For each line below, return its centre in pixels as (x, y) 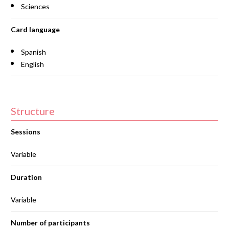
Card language (35, 29)
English (32, 64)
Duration (26, 177)
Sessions (25, 132)
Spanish (33, 52)
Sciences (35, 6)
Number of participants (50, 223)
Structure (32, 111)
